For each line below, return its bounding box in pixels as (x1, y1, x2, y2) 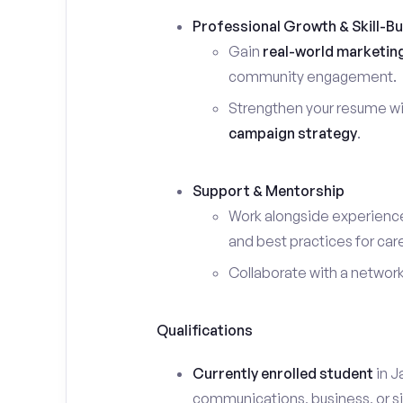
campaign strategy (228, 124, 357, 142)
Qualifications (156, 321, 253, 339)
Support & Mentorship (192, 182, 345, 200)
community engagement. (228, 67, 397, 85)
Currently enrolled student (192, 364, 373, 382)
